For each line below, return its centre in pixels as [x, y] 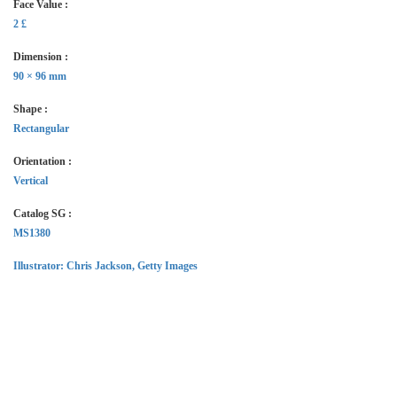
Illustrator [37, 266]
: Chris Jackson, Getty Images [129, 266]
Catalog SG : [43, 214]
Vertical [31, 181]
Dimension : [41, 57]
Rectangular [41, 128]
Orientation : [43, 161]
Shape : [31, 109]
